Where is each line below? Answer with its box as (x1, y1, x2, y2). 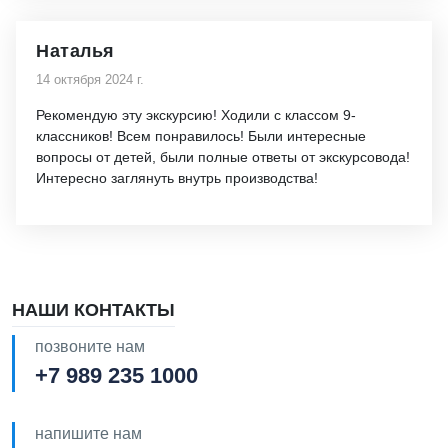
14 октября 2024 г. (36, 72, 144, 87)
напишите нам (35, 425, 142, 442)
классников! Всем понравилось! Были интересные (36, 128, 366, 144)
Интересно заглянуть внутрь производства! (36, 170, 318, 186)
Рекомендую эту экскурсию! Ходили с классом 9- (36, 107, 356, 123)
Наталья (36, 41, 115, 61)
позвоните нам (35, 338, 145, 355)
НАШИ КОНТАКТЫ (12, 300, 175, 320)
